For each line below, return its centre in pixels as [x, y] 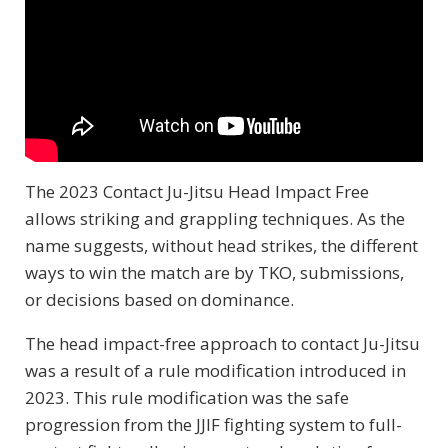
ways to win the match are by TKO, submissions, [214, 273]
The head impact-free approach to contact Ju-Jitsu [222, 344]
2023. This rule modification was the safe [187, 398]
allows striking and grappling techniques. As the [215, 219]
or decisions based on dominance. [159, 300]
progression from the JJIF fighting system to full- [213, 425]
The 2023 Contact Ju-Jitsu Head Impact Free [197, 192]
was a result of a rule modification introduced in [215, 371]
